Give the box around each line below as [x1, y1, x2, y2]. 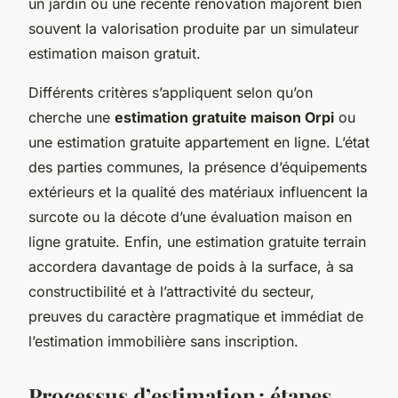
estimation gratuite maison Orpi [115, 107, 334, 126]
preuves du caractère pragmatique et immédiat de [28, 306, 363, 325]
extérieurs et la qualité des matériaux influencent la [28, 182, 368, 201]
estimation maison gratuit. [28, 44, 201, 62]
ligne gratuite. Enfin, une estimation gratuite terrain [28, 232, 366, 251]
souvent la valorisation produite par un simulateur [28, 19, 359, 37]
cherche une [28, 107, 115, 126]
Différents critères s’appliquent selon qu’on [28, 83, 313, 101]
